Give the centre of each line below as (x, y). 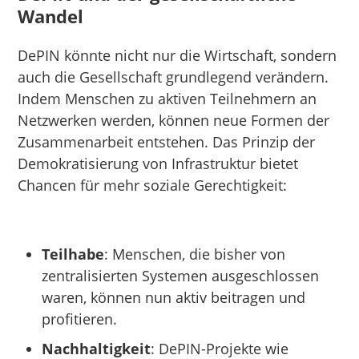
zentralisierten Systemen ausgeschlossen (181, 275)
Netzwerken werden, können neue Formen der (174, 120)
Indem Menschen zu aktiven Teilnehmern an (167, 98)
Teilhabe (73, 254)
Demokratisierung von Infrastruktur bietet (158, 163)
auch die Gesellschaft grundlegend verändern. (173, 77)
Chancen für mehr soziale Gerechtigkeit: (153, 185)
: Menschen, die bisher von (195, 254)
